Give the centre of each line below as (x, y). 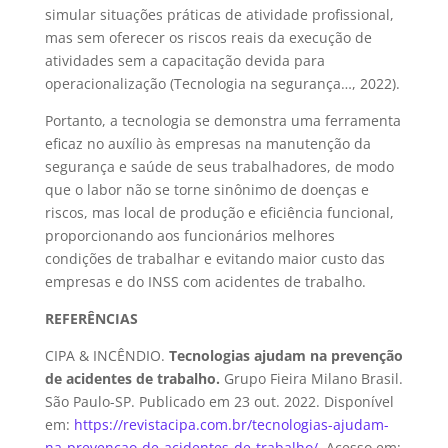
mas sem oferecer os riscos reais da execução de (208, 37)
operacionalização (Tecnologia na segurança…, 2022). (222, 83)
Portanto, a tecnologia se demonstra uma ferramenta (222, 120)
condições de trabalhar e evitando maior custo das (214, 258)
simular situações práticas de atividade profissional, (219, 14)
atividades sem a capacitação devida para (184, 60)
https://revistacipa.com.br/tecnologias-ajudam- (231, 424)
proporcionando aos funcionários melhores (189, 235)
